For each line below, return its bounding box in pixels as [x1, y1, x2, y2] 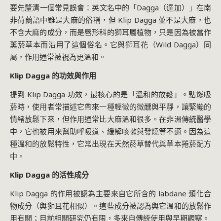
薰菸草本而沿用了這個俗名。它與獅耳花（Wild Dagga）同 [10, 39, 211, 49]
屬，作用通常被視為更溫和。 [10, 51, 106, 62]
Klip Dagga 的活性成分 [10, 169, 89, 180]
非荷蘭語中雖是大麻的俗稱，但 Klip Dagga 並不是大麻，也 [10, 14, 211, 25]
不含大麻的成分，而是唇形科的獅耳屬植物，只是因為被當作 [10, 27, 211, 37]
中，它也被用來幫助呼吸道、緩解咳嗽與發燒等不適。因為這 [10, 126, 211, 136]
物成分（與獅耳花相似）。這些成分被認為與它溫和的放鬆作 [10, 200, 211, 211]
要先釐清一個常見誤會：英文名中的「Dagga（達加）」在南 [10, 2, 211, 12]
